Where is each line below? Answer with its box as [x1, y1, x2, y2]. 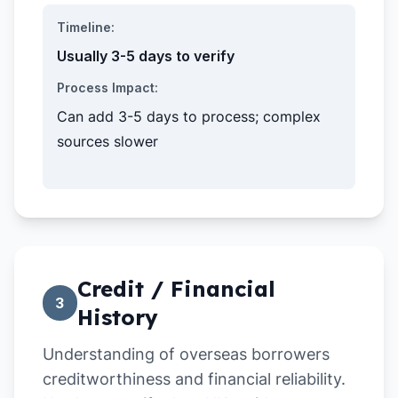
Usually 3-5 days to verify [57, 47, 235, 65]
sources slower [57, 132, 158, 150]
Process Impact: [57, 80, 158, 95]
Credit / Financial [76, 275, 275, 302]
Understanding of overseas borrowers [43, 345, 330, 363]
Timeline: [57, 20, 115, 35]
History [76, 304, 158, 330]
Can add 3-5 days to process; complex [57, 107, 321, 125]
